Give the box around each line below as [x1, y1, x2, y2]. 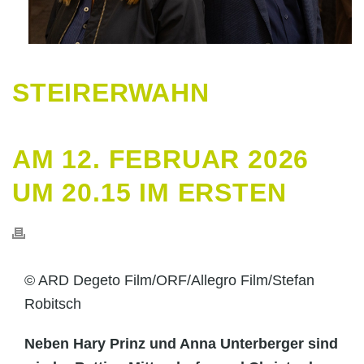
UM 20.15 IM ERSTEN [12, 177, 287, 207]
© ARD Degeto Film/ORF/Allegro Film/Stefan [24, 271, 314, 288]
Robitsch [24, 295, 81, 312]
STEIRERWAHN [12, 77, 210, 107]
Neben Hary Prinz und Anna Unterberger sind [24, 335, 338, 352]
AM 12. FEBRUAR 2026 [12, 144, 310, 174]
